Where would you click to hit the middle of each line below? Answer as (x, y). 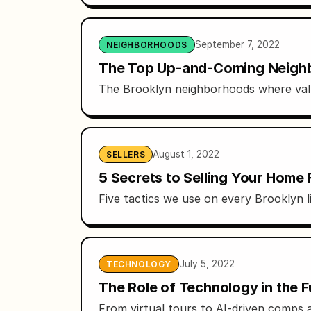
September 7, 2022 (237, 44)
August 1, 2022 (186, 154)
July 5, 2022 (207, 263)
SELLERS (126, 154)
